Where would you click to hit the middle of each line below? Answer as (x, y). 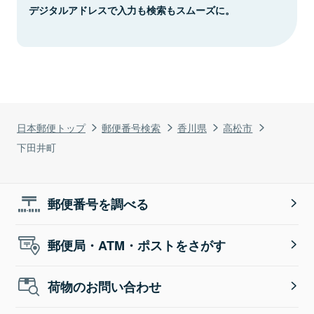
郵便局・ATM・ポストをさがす (137, 245)
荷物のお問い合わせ (105, 286)
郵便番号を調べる (98, 204)
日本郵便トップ (51, 127)
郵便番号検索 (131, 127)
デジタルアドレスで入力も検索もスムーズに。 (132, 9)
